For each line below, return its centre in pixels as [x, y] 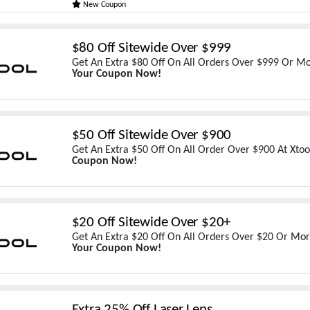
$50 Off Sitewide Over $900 [152, 135]
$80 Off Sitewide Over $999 [152, 48]
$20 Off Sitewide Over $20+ [151, 222]
